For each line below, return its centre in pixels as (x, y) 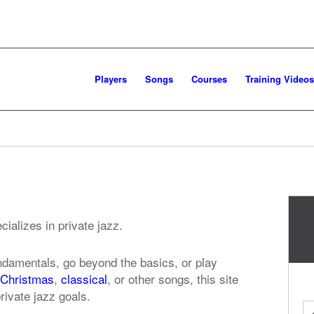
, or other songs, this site (173, 279)
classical (84, 279)
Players (111, 79)
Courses (209, 79)
